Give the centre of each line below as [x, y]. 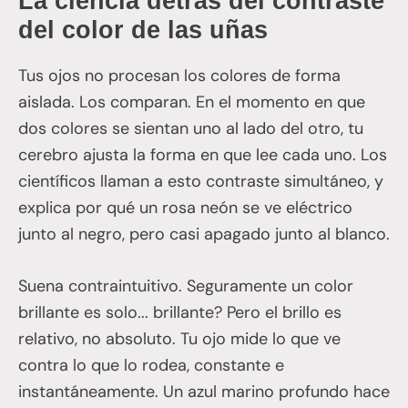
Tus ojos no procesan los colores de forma [179, 76]
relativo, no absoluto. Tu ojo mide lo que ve [179, 339]
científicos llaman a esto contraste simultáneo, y [201, 182]
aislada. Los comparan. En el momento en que [192, 102]
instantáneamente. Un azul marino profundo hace [204, 392]
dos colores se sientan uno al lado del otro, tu [191, 129]
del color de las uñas [143, 31]
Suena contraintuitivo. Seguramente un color [186, 286]
